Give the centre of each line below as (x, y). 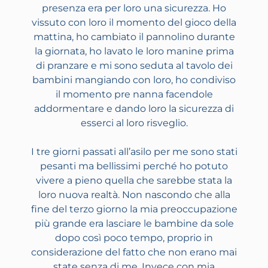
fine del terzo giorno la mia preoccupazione (134, 209)
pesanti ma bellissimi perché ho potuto (134, 166)
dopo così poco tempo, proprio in (134, 238)
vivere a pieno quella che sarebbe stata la (134, 181)
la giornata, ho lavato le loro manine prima (134, 51)
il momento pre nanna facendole (134, 95)
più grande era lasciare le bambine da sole (134, 224)
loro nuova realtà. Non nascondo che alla (134, 195)
